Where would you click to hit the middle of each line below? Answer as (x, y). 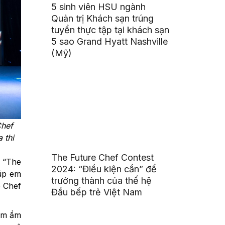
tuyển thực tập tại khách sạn (110, 30)
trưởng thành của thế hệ (102, 181)
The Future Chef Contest (103, 158)
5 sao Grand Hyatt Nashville (110, 42)
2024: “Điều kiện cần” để (104, 169)
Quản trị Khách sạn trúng (103, 19)
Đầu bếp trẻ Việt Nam (97, 192)
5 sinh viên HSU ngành (99, 7)
